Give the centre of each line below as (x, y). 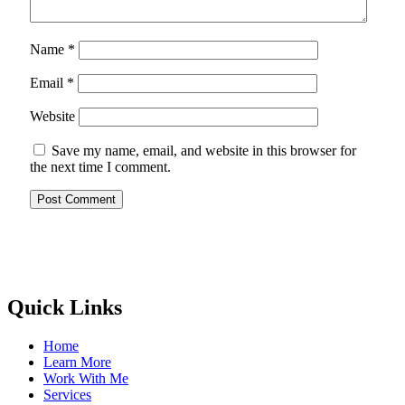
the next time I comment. (100, 167)
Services (67, 395)
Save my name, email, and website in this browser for (204, 151)
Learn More (77, 363)
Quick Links (65, 308)
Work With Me (86, 379)
